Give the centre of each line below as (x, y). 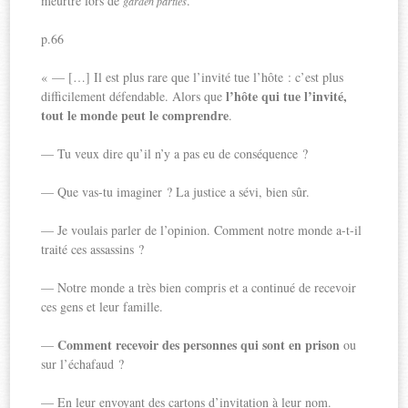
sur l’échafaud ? (83, 363)
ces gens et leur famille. (102, 306)
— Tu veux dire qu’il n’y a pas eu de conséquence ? (175, 153)
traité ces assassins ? (93, 249)
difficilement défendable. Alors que (134, 96)
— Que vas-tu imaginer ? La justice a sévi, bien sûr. (176, 191)
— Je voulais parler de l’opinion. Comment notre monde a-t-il (202, 229)
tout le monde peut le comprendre (135, 115)
